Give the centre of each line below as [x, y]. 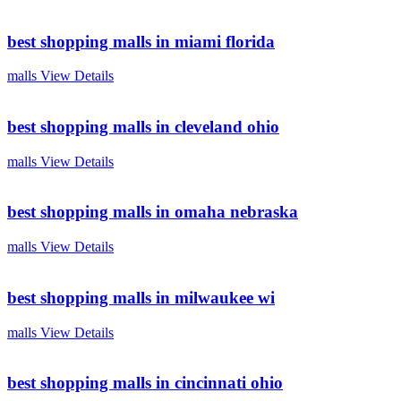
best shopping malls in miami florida [141, 41]
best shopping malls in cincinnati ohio [145, 383]
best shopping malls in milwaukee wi [141, 297]
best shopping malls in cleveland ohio [143, 126]
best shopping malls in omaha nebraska [153, 212]
